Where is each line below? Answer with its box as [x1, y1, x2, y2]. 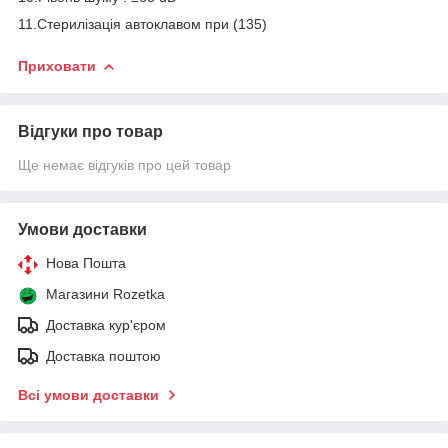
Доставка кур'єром [46, 316, 166, 333]
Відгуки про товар [18, 122, 163, 140]
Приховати [18, 57, 96, 74]
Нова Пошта [46, 254, 126, 271]
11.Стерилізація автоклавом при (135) [18, 15, 271, 32]
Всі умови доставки [18, 386, 159, 403]
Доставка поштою [46, 347, 161, 364]
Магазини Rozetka [46, 285, 165, 302]
